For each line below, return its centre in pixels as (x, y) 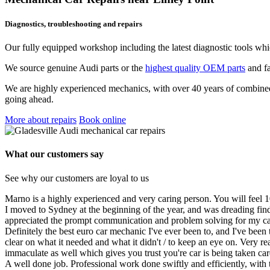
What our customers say (54, 154)
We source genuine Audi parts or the (75, 67)
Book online (102, 119)
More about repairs (41, 119)
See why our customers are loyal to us (77, 178)
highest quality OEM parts (195, 67)
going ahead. (29, 99)
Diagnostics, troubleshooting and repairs (74, 24)
